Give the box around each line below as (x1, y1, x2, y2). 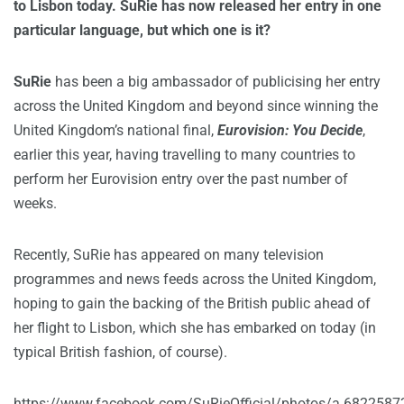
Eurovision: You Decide (217, 122, 363, 140)
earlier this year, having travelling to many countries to (14, 146, 355, 164)
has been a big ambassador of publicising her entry (51, 73, 381, 91)
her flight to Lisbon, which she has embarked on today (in (14, 319, 376, 337)
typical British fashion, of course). (14, 344, 227, 362)
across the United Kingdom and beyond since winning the (14, 97, 378, 115)
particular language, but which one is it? (14, 22, 271, 40)
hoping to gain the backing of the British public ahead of (14, 295, 371, 313)
